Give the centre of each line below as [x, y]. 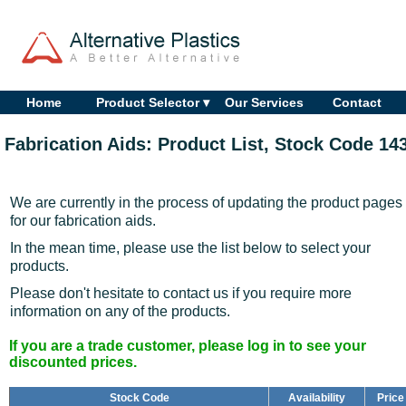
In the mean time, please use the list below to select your [190, 247]
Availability [317, 397]
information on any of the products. [120, 311]
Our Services [265, 102]
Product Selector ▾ [153, 102]
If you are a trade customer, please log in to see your [188, 345]
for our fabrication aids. [83, 220]
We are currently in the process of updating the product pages [206, 202]
